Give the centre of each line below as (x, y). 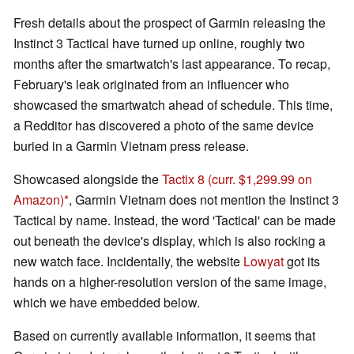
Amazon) (39, 200)
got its (302, 262)
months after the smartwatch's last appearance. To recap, (172, 64)
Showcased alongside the (88, 179)
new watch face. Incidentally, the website (128, 262)
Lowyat (264, 262)
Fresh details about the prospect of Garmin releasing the (169, 23)
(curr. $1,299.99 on (260, 179)
